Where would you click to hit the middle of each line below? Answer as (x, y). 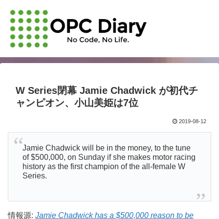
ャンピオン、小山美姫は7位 (77, 103)
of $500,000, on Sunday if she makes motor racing (109, 157)
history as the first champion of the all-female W (104, 167)
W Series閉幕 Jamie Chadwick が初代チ (107, 91)
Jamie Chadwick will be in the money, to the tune (106, 148)
